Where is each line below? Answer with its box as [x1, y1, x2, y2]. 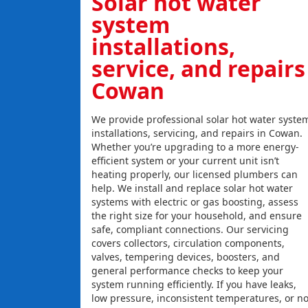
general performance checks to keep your [91, 264, 283, 278]
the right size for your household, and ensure [91, 209, 302, 223]
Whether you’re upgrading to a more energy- [91, 140, 299, 154]
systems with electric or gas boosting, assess [91, 195, 298, 209]
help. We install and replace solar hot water [91, 181, 293, 195]
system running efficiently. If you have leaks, [91, 278, 296, 291]
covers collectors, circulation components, [91, 236, 285, 250]
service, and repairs [91, 54, 305, 84]
